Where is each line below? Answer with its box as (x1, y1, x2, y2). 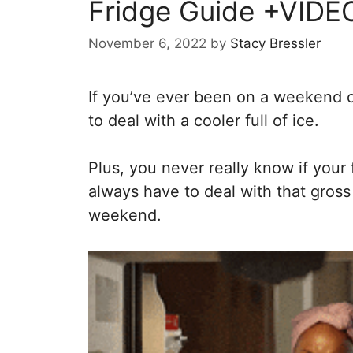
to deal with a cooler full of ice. (88, 111, 319, 131)
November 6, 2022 (88, 35, 206, 52)
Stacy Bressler (230, 35, 321, 52)
